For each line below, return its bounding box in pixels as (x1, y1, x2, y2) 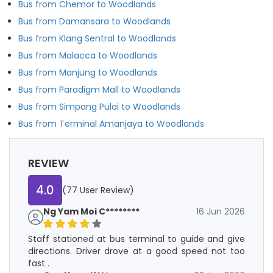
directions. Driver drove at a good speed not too (28, 244, 245, 257)
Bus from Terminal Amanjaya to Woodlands (18, 117, 204, 130)
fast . (28, 257, 49, 269)
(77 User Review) (62, 183, 134, 196)
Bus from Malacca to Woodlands (18, 49, 157, 62)
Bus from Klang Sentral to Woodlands (18, 32, 176, 44)
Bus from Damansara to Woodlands (18, 15, 171, 27)
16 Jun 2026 (196, 205, 245, 218)
